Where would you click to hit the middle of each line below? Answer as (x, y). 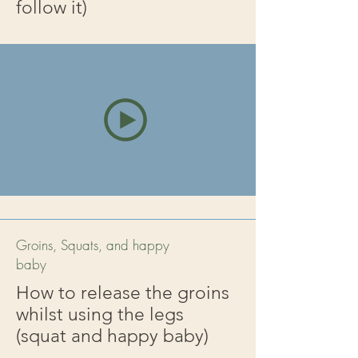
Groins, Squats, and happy (93, 245)
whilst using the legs (100, 314)
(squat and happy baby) (112, 336)
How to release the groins (123, 293)
